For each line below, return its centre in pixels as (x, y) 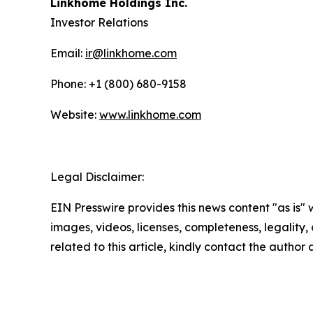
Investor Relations (99, 22)
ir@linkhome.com (131, 53)
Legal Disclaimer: (97, 177)
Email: (68, 53)
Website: (75, 115)
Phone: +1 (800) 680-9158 (118, 84)
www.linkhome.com (150, 115)
